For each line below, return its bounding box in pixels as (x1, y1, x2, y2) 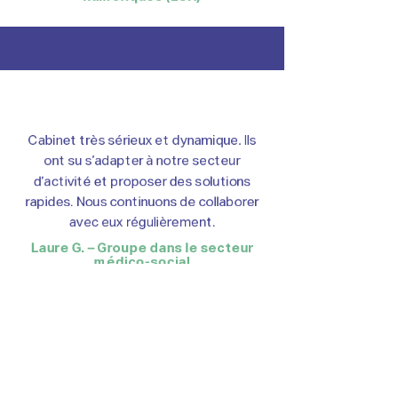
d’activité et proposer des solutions (33, 175, 251, 188)
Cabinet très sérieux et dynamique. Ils (28, 134, 257, 147)
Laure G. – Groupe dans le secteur (30, 242, 254, 255)
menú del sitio (9, 349, 102, 365)
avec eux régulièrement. (69, 216, 215, 229)
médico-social (94, 256, 190, 269)
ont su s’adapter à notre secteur (44, 155, 241, 168)
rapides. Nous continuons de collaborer (25, 195, 259, 209)
